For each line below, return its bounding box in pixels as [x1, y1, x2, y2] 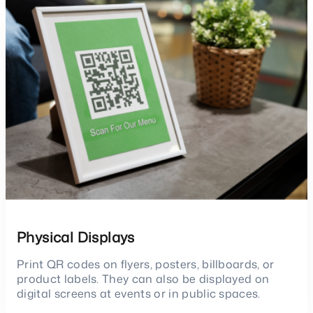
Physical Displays [17, 226, 135, 247]
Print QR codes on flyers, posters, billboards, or [17, 256, 275, 272]
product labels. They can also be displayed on [17, 270, 270, 286]
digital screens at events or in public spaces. [17, 285, 261, 301]
